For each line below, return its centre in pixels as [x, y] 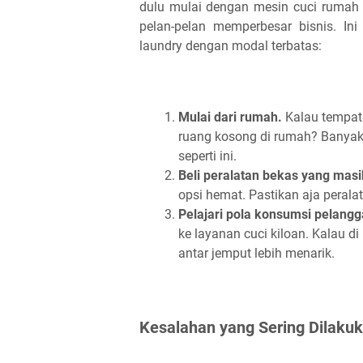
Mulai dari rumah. [230, 117]
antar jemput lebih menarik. [256, 253]
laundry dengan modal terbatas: [231, 46]
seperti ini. [207, 156]
